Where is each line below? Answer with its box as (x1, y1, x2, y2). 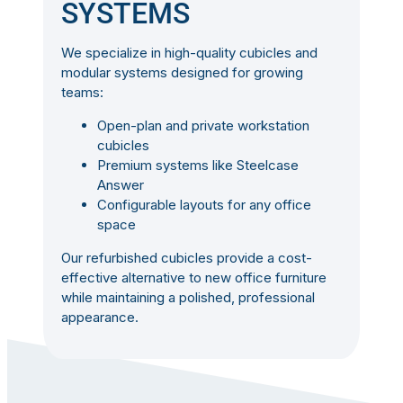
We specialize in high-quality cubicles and (60, 44, 318, 62)
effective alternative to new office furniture (60, 269, 327, 287)
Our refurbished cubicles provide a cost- (60, 249, 312, 267)
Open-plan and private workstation (96, 117, 309, 135)
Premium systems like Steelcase (96, 157, 299, 175)
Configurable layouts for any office (96, 196, 311, 214)
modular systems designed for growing (60, 64, 303, 82)
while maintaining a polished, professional (60, 289, 315, 307)
